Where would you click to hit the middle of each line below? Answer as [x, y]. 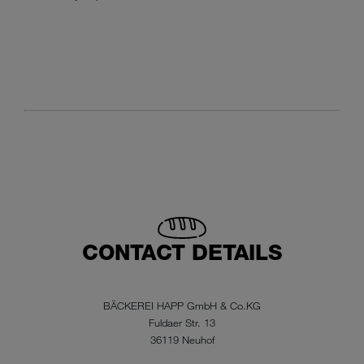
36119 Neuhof [182, 339]
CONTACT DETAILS [182, 252]
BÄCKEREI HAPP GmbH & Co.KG [182, 305]
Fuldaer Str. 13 [182, 322]
